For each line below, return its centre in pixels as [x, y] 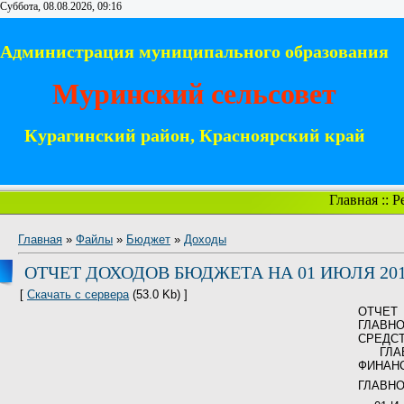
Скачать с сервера [78, 294]
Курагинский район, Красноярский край [194, 136]
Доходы [205, 239]
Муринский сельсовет [194, 93]
